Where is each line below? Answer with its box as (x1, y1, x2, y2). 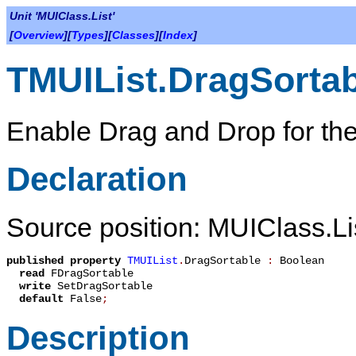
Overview (14, 29, 64, 41)
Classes (112, 29, 155, 41)
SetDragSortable (57, 280, 153, 293)
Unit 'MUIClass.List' (10, 10, 114, 22)
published (6, 254, 64, 268)
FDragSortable (51, 267, 133, 281)
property (70, 254, 127, 268)
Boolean (280, 254, 324, 268)
